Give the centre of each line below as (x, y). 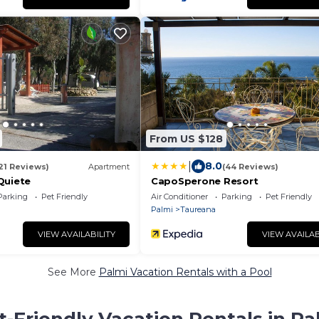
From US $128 (186, 138)
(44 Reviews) (250, 166)
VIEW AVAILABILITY (76, 234)
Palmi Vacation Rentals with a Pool (185, 272)
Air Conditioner (179, 197)
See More (73, 272)
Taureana (198, 209)
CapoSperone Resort (205, 181)
